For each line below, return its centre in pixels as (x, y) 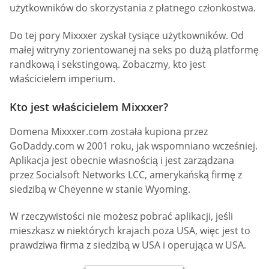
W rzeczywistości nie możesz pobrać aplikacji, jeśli (121, 216)
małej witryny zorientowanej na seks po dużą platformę (134, 50)
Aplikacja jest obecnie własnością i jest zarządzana (122, 160)
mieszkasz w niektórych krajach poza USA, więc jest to (130, 231)
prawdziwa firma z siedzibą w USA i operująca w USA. (128, 245)
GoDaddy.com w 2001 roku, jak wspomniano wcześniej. (134, 146)
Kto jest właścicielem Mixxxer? (89, 107)
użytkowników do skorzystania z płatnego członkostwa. (133, 8)
